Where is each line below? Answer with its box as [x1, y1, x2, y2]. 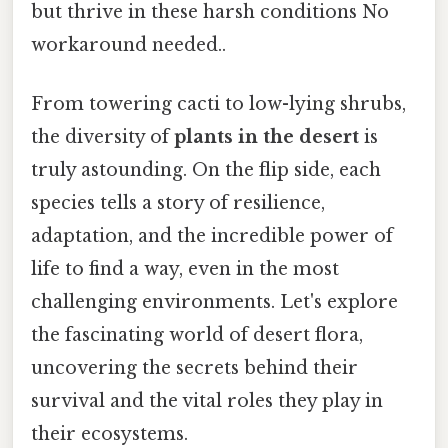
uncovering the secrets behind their [31, 357, 358, 380]
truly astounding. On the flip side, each [31, 159, 381, 182]
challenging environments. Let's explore [31, 291, 398, 314]
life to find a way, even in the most [31, 258, 339, 281]
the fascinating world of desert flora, [31, 324, 363, 347]
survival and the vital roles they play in [31, 390, 383, 413]
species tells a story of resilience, [31, 192, 325, 215]
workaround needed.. [31, 33, 226, 56]
